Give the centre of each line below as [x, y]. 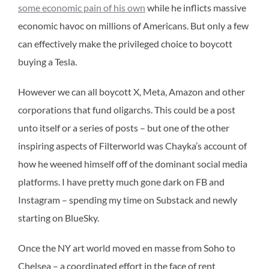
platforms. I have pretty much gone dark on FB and [121, 182]
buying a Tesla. [47, 62]
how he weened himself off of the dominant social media [133, 164]
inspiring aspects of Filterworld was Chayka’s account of [132, 146]
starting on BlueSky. [59, 218]
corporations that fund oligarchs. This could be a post [127, 110]
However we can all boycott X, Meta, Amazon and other [131, 92]
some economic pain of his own [82, 8]
